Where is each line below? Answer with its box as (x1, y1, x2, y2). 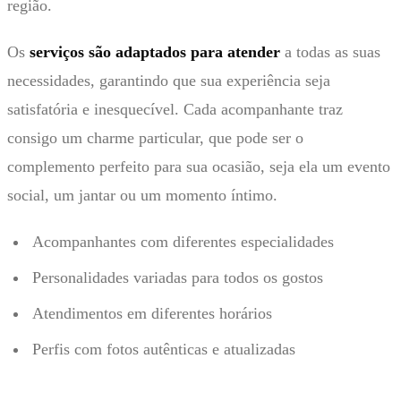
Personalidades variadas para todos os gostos (32, 268, 323, 286)
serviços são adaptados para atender (30, 42, 280, 61)
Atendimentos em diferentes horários (32, 303, 272, 322)
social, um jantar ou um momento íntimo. (7, 185, 277, 204)
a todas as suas (280, 42, 380, 61)
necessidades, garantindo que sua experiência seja (7, 71, 330, 90)
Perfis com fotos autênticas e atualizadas (32, 339, 295, 358)
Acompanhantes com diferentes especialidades (32, 232, 334, 251)
